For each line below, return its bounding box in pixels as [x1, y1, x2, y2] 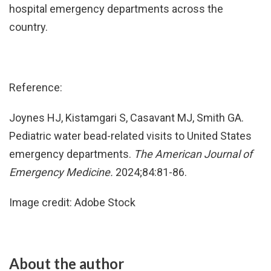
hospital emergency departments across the [9, 2, 223, 15]
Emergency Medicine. [9, 166, 116, 178]
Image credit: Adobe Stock [9, 196, 135, 209]
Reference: [9, 81, 62, 94]
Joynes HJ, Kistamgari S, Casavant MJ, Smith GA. [9, 111, 244, 124]
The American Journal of [134, 148, 252, 160]
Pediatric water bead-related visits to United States [9, 129, 252, 142]
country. [9, 21, 48, 33]
